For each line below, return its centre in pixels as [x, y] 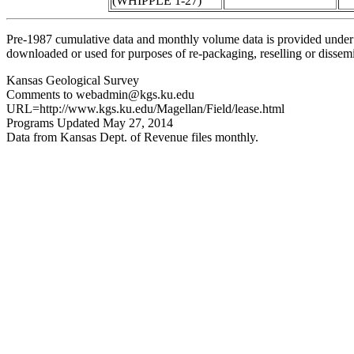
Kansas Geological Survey [73, 80]
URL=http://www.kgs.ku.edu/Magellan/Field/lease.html [145, 109]
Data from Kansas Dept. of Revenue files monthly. [132, 137]
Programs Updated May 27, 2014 [90, 123]
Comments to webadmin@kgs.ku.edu [100, 94]
